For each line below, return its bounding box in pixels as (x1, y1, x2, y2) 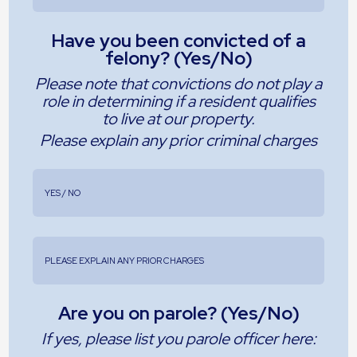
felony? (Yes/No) (104, 45, 253, 70)
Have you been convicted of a (51, 28, 306, 53)
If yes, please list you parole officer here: (41, 328, 316, 349)
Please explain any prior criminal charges (40, 129, 317, 151)
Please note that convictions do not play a (35, 73, 322, 94)
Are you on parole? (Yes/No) (57, 300, 300, 325)
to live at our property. (102, 108, 255, 129)
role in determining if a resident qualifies (41, 90, 316, 112)
